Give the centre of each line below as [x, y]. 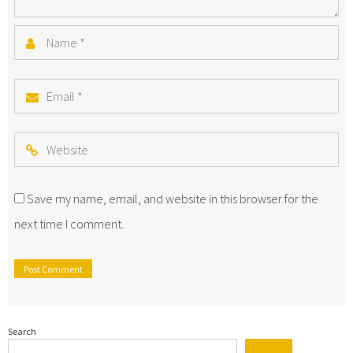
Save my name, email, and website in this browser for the [173, 199]
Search [22, 331]
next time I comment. [69, 224]
